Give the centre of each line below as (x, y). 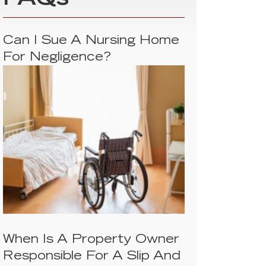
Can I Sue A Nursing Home (91, 41)
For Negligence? (57, 58)
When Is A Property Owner (91, 240)
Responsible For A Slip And (92, 257)
